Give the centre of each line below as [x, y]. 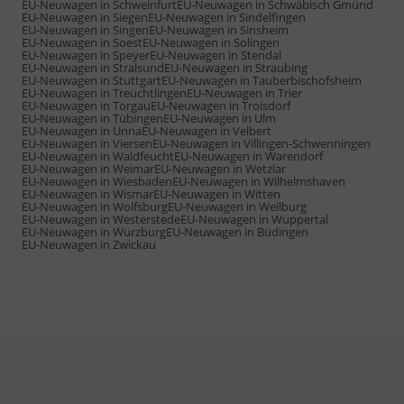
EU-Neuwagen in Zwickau [89, 244]
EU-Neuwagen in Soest [82, 42]
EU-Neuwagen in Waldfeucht [98, 156]
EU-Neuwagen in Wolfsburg [95, 206]
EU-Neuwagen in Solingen [211, 42]
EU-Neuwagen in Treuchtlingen [104, 92]
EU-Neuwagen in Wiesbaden [97, 181]
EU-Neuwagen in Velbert [207, 130]
